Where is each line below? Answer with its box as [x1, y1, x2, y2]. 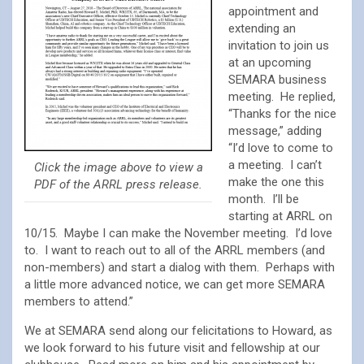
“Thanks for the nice [228, 106, 336, 121]
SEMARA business [228, 72, 327, 87]
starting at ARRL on [228, 209, 332, 223]
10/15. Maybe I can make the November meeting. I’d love [24, 226, 332, 240]
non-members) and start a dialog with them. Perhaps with [24, 260, 335, 275]
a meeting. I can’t [228, 158, 322, 172]
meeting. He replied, [228, 89, 336, 104]
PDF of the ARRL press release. [34, 176, 202, 192]
